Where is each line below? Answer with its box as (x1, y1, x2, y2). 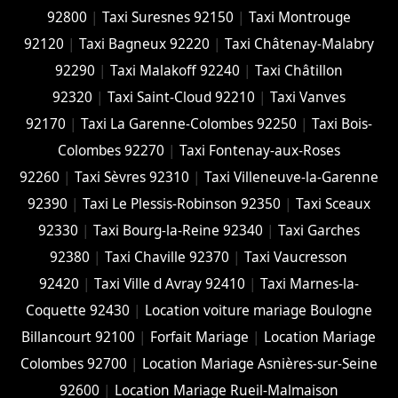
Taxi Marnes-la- (259, 274, 359, 293)
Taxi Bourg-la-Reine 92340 (92, 220, 263, 240)
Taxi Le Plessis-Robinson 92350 (82, 194, 281, 213)
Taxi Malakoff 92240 (109, 60, 240, 80)
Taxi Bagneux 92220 (78, 34, 210, 53)
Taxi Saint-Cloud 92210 (107, 87, 255, 107)
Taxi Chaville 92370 (105, 247, 230, 267)
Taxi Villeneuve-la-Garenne (203, 167, 378, 187)
